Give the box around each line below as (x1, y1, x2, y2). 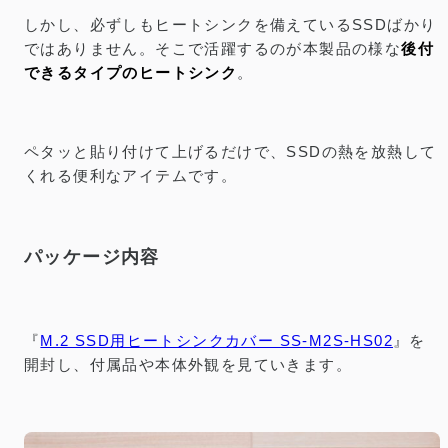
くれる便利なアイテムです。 (24, 167, 238, 185)
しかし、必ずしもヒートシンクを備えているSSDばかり (24, 16, 437, 34)
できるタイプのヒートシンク (24, 64, 238, 82)
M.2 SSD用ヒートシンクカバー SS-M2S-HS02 (40, 331, 394, 349)
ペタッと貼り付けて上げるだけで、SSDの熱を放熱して (24, 143, 437, 161)
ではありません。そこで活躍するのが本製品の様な (24, 40, 402, 58)
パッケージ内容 (24, 247, 160, 268)
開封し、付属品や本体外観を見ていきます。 (24, 355, 352, 373)
